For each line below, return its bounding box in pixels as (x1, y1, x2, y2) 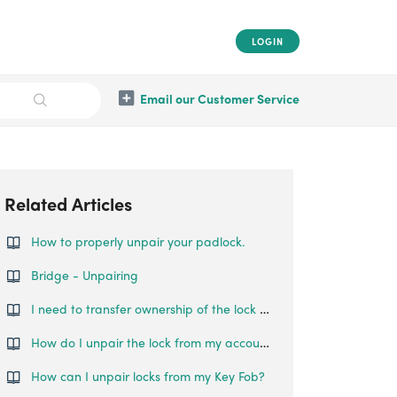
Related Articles (4, 191, 132, 216)
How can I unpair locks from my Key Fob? (31, 367, 265, 385)
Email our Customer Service (140, 90, 300, 107)
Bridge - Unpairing (31, 266, 138, 284)
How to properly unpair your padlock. (31, 232, 245, 250)
